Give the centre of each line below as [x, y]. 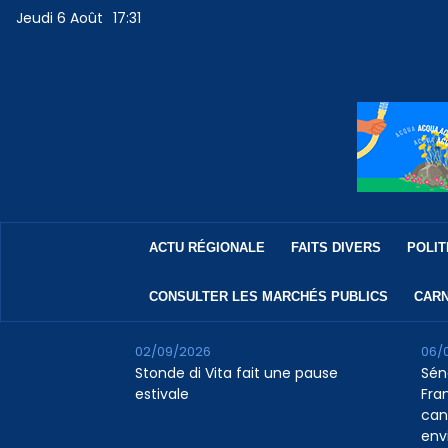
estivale [161, 394]
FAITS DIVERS [335, 248]
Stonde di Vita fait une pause [236, 373]
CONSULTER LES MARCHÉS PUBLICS [268, 297]
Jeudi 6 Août [60, 18]
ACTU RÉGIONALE [206, 248]
